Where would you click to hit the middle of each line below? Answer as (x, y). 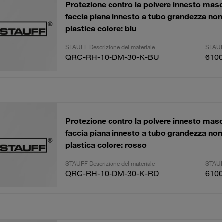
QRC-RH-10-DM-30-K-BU (112, 57)
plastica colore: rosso (106, 145)
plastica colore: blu (101, 28)
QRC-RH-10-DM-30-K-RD (112, 173)
